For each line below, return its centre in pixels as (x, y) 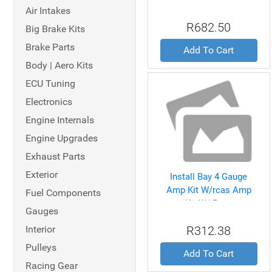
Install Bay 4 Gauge (209, 177)
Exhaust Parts (55, 156)
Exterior (42, 175)
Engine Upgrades (62, 138)
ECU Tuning (50, 83)
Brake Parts (50, 47)
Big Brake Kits (55, 29)
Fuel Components (63, 193)
